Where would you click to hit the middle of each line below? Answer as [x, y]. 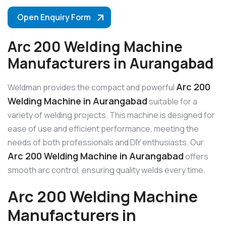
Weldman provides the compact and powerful [92, 88]
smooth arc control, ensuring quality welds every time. [106, 170]
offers [196, 157]
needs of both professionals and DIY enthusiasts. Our [106, 143]
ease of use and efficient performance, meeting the [103, 129]
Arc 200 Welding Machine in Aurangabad [96, 156]
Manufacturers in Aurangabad [111, 63]
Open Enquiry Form [54, 17]
